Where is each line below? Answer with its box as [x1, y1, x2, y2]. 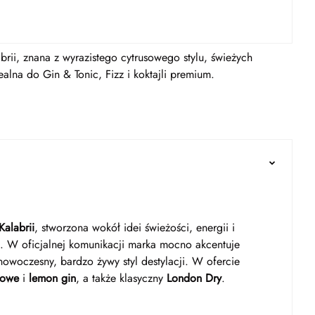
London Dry [167, 270, 221, 286]
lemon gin [29, 270, 76, 286]
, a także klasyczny [76, 270, 167, 286]
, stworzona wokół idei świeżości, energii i [34, 219, 235, 236]
